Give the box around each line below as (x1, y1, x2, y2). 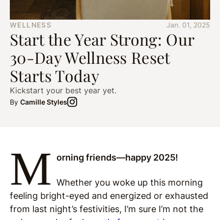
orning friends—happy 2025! (56, 152, 178, 163)
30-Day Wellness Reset (10, 47, 170, 68)
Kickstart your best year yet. (10, 85, 116, 95)
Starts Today (10, 65, 99, 86)
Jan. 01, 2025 (166, 21, 210, 29)
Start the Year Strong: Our (10, 28, 194, 50)
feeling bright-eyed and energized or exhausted (10, 191, 208, 201)
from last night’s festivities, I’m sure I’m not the (10, 204, 203, 214)
